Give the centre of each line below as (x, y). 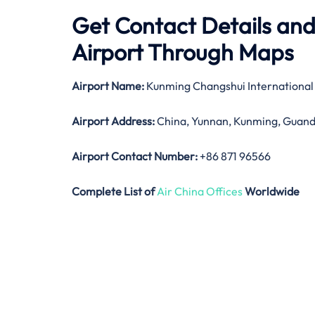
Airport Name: (108, 85)
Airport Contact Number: (135, 156)
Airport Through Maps (183, 52)
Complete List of (114, 191)
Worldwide (271, 191)
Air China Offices (200, 191)
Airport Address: (113, 121)
